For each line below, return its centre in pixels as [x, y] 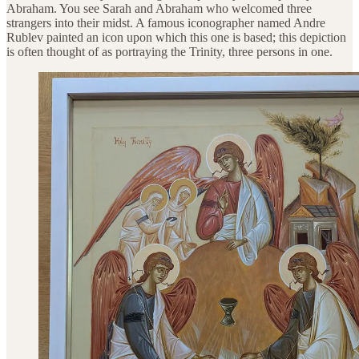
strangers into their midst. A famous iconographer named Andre [166, 22]
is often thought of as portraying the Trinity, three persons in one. [169, 51]
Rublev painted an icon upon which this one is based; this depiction [176, 37]
